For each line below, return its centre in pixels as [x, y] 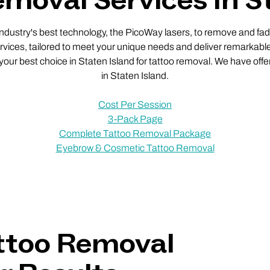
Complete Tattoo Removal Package [135, 134]
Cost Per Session [135, 105]
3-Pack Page [135, 119]
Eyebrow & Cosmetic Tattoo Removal [135, 148]
